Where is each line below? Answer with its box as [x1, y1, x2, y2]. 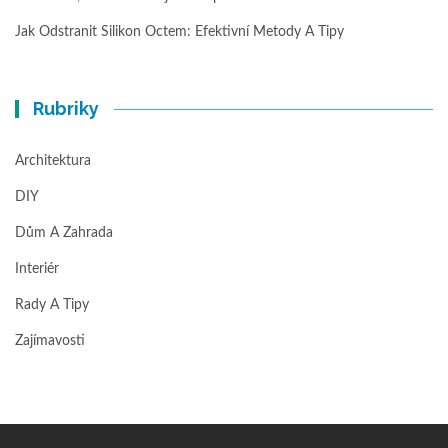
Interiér [15, 261, 59, 276]
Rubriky [33, 97, 100, 119]
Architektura [15, 153, 91, 168]
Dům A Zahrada [15, 225, 113, 240]
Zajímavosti [15, 333, 85, 348]
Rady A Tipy [15, 297, 89, 312]
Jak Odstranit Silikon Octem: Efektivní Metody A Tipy [15, 24, 344, 39]
